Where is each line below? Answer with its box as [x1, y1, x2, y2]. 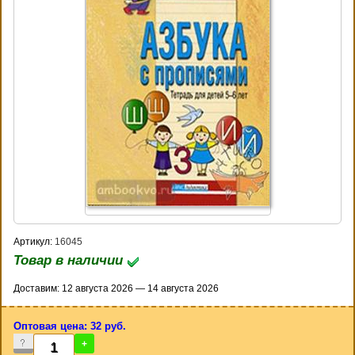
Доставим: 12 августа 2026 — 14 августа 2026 [13, 283, 219, 295]
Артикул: [13, 236, 55, 248]
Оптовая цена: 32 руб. [13, 320, 126, 333]
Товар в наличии [13, 253, 127, 269]
